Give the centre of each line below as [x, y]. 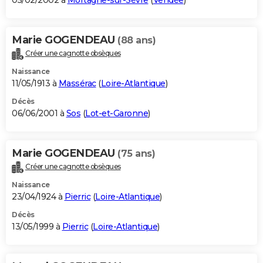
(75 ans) [136, 154]
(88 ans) [136, 41]
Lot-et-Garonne [117, 114]
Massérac [77, 84]
